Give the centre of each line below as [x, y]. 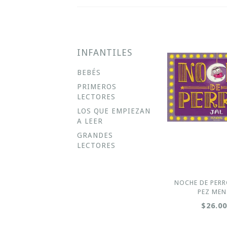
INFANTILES [105, 52]
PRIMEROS [97, 87]
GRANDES [95, 135]
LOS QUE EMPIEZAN [114, 111]
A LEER [90, 121]
